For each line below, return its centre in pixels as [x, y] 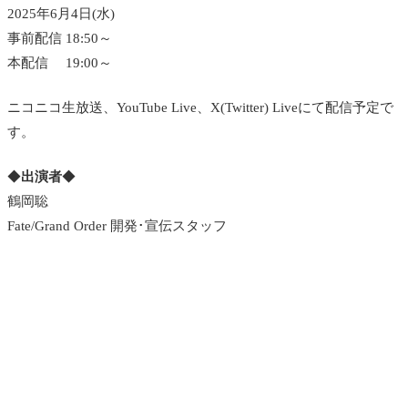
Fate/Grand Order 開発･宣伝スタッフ [117, 225]
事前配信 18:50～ [60, 38]
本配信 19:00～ [60, 62]
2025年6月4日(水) [61, 13]
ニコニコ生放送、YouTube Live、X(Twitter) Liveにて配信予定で [200, 107]
